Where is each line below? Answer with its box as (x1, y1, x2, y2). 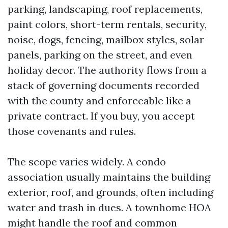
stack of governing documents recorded (8, 79, 199, 92)
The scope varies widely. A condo (8, 155, 166, 168)
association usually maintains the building (8, 170, 210, 183)
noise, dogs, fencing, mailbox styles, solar (8, 33, 204, 46)
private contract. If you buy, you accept (8, 109, 195, 122)
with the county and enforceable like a (8, 94, 191, 107)
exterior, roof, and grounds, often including (8, 186, 213, 198)
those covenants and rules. (8, 125, 136, 137)
